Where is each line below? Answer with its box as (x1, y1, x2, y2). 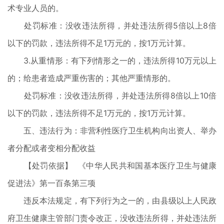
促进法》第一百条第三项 (7, 178, 95, 188)
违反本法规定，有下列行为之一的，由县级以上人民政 (7, 195, 216, 205)
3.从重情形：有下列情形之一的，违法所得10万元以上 (7, 55, 216, 65)
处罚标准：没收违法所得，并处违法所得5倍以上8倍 (7, 20, 216, 30)
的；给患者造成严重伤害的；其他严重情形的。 (7, 73, 175, 83)
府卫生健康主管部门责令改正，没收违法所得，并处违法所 (7, 213, 216, 223)
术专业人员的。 (7, 3, 63, 13)
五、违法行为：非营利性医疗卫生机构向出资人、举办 (7, 125, 216, 135)
